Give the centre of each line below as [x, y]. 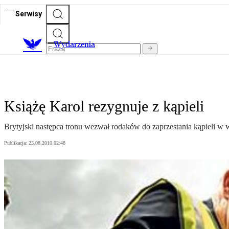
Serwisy [29, 14]
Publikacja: [16, 143]
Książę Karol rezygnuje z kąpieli [104, 106]
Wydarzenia [74, 44]
